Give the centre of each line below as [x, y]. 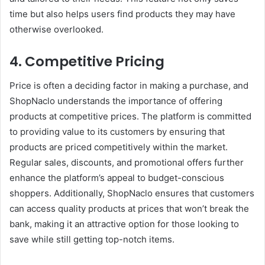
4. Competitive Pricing [87, 62]
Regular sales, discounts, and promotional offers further [127, 162]
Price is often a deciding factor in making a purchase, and [129, 85]
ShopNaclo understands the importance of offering [116, 101]
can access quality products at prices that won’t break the [129, 208]
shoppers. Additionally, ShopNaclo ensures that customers [132, 193]
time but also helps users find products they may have [122, 14]
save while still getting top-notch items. [92, 239]
